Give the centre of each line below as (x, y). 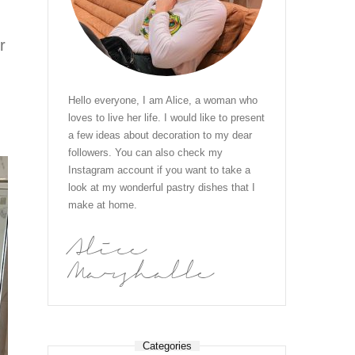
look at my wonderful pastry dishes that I (162, 187)
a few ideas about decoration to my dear (160, 135)
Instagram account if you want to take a (159, 170)
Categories (167, 346)
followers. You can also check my (145, 153)
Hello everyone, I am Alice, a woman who (163, 100)
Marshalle (140, 273)
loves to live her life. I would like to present (166, 118)
